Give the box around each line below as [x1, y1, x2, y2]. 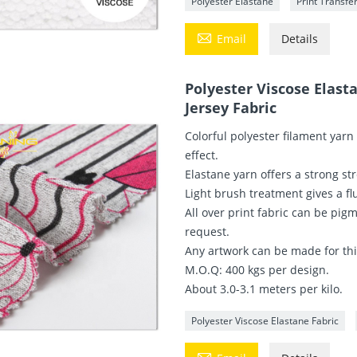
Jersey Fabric [185, 97, 277, 117]
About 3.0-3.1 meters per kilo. [185, 280, 343, 296]
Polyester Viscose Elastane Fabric [191, 313, 339, 328]
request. [185, 223, 230, 239]
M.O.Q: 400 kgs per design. [185, 261, 330, 277]
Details [281, 30, 319, 46]
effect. [185, 147, 219, 163]
